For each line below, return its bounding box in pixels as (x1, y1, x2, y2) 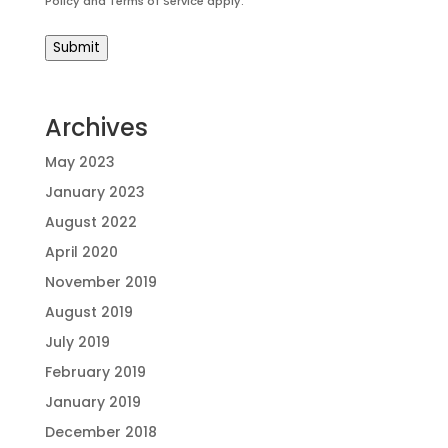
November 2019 (44, 272, 157, 293)
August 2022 (44, 212, 137, 233)
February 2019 (44, 362, 146, 383)
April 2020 (44, 242, 118, 263)
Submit (52, 38, 100, 58)
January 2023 (44, 182, 145, 203)
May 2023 (44, 152, 115, 173)
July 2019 (44, 332, 110, 353)
